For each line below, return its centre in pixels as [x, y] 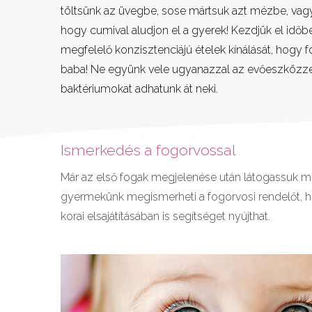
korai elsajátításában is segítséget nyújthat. [165, 217]
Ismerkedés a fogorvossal [148, 150]
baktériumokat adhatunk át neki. [139, 88]
